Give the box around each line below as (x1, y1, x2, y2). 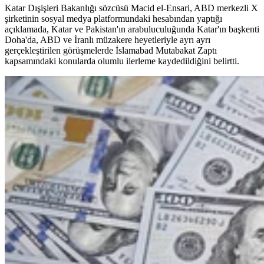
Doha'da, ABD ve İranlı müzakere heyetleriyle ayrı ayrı (5, 35, 210, 45)
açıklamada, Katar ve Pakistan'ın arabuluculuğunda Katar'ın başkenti (5, 24, 259, 35)
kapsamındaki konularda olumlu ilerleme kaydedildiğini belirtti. (5, 56, 239, 67)
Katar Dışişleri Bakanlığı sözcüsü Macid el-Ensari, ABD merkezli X (5, 3, 258, 14)
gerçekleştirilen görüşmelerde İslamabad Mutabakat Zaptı (5, 45, 217, 56)
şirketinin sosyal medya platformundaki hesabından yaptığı (5, 14, 222, 24)
